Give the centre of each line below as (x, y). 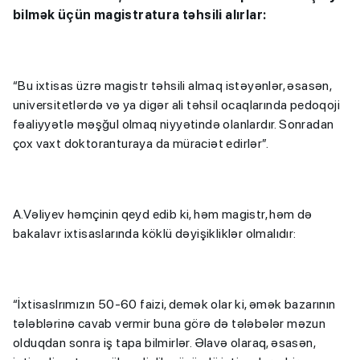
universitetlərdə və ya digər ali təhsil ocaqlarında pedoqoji (176, 104)
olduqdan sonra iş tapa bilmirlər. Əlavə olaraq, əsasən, (164, 342)
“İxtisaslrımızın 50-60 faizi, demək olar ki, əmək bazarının (174, 304)
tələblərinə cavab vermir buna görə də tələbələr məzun (170, 323)
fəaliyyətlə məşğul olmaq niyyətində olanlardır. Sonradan (174, 124)
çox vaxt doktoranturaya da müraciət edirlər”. (141, 143)
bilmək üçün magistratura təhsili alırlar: (140, 14)
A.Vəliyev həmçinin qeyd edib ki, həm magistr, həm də (163, 214)
